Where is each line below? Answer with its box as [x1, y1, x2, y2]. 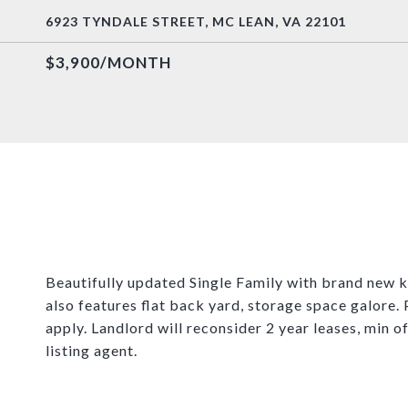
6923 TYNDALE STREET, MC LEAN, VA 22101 [46, 14, 346, 29]
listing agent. [46, 342, 138, 359]
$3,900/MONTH [46, 53, 171, 72]
